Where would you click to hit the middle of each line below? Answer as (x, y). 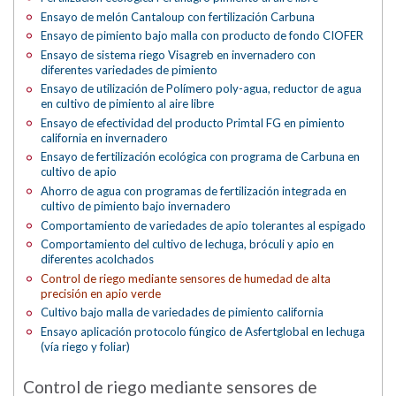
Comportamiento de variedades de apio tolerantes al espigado (204, 225)
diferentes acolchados (98, 259)
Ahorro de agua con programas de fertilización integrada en (194, 190)
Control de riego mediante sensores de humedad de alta (186, 278)
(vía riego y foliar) (86, 346)
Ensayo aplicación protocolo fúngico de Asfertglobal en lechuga (203, 331)
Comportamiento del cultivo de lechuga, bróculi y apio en (188, 244)
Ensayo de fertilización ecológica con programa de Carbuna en (201, 157)
